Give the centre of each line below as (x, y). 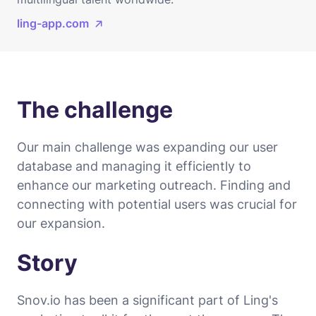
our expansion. (61, 223)
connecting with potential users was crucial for (157, 204)
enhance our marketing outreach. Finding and (154, 185)
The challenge (95, 109)
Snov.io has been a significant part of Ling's (147, 300)
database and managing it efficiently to (134, 166)
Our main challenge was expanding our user (147, 147)
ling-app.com (53, 23)
